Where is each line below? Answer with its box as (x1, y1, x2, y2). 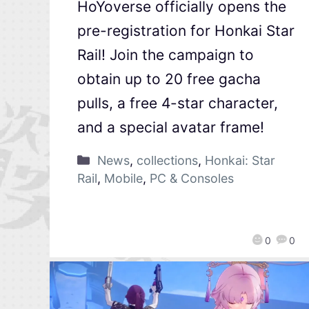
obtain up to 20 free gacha (77, 70, 261, 88)
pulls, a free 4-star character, (77, 94, 278, 112)
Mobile (104, 170, 143, 186)
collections (136, 152, 198, 168)
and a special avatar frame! (77, 118, 264, 136)
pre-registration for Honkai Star (77, 21, 295, 39)
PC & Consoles (150, 170, 234, 186)
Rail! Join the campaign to (77, 46, 254, 63)
